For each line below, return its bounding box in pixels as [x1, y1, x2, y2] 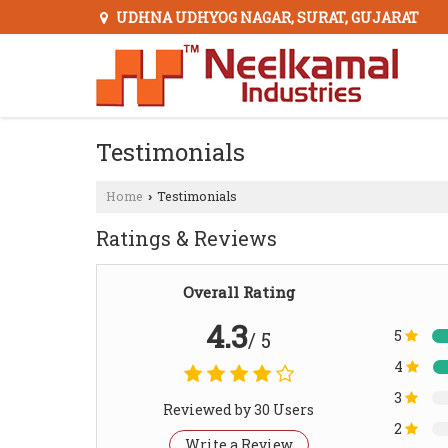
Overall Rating [182, 282, 295, 303]
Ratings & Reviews [96, 225, 277, 252]
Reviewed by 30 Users [163, 400, 314, 420]
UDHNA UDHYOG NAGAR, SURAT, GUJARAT [113, 8, 419, 28]
